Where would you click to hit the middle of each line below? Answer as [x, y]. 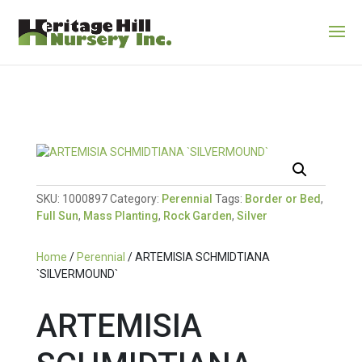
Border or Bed [282, 199]
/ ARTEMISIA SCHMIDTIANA [197, 257]
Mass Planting [120, 216]
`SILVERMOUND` [77, 274]
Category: [135, 199]
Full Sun [57, 216]
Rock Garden [197, 216]
